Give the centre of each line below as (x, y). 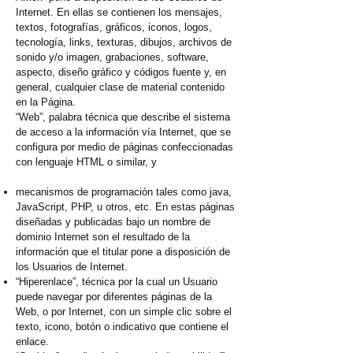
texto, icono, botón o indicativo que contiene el (122, 327)
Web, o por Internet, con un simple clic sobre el (124, 312)
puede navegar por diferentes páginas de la (114, 297)
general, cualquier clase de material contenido (120, 87)
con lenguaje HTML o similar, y (86, 162)
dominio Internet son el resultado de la (103, 237)
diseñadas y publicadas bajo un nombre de (113, 222)
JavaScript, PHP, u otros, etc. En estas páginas (125, 207)
